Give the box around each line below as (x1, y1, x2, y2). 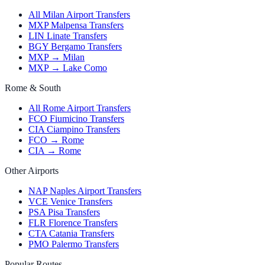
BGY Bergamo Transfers (28, 41, 122, 52)
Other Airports (5, 166, 59, 176)
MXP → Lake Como (28, 63, 107, 73)
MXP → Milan (28, 52, 85, 63)
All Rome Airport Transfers (28, 103, 131, 114)
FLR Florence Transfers (28, 218, 118, 228)
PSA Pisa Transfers (28, 207, 100, 218)
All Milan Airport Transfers (28, 9, 130, 20)
